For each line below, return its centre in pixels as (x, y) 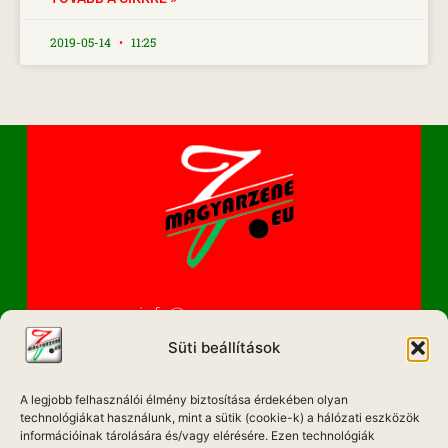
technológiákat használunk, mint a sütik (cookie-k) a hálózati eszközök (220, 417)
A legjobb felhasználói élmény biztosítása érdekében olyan (184, 399)
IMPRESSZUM (224, 408)
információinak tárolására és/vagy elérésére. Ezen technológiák (197, 435)
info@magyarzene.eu (224, 314)
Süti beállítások (224, 347)
